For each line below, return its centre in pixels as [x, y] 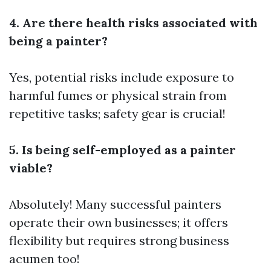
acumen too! [44, 259]
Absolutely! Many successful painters [115, 204]
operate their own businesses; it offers [119, 222]
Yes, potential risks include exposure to [122, 77]
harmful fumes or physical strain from [118, 95]
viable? [31, 168]
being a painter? [58, 41]
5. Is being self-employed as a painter [122, 150]
